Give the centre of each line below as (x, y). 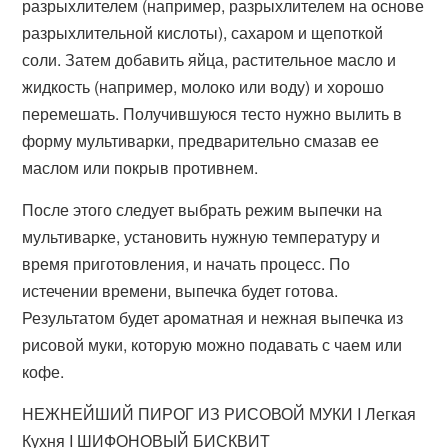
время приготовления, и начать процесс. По (186, 263)
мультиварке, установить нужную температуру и (201, 236)
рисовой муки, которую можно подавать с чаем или (212, 344)
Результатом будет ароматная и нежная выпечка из (213, 317)
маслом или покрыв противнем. (140, 167)
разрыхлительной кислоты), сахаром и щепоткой (203, 32)
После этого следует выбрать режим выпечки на (202, 209)
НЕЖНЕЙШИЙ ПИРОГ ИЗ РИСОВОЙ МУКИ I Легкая (219, 413)
